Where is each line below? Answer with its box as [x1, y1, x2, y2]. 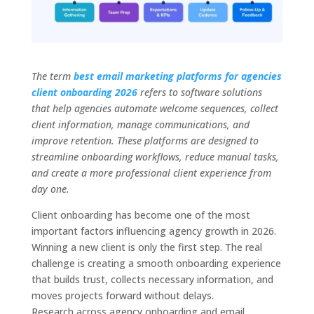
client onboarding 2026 [31, 86, 137, 100]
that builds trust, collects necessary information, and [31, 273, 273, 287]
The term [31, 69, 74, 83]
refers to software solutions [137, 86, 262, 100]
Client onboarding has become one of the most [31, 208, 250, 222]
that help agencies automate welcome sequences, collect [31, 102, 278, 116]
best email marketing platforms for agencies [73, 69, 282, 83]
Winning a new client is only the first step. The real [31, 240, 262, 254]
